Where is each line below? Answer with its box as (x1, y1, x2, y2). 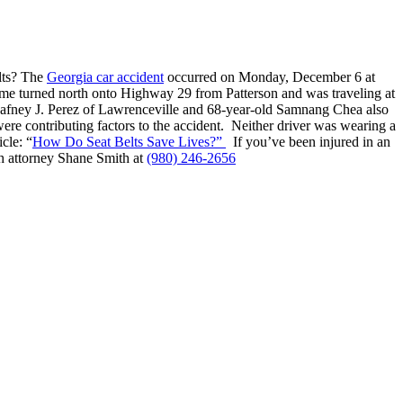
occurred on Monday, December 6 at (164, 68, 375, 85)
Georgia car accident (47, 68, 164, 85)
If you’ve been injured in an (226, 133, 390, 149)
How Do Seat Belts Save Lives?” (32, 133, 226, 149)
